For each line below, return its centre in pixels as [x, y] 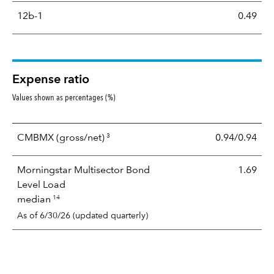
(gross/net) [80, 138]
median [34, 200]
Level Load [43, 185]
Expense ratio [51, 80]
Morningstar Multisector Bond [83, 170]
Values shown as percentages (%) [64, 97]
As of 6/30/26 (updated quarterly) [83, 216]
